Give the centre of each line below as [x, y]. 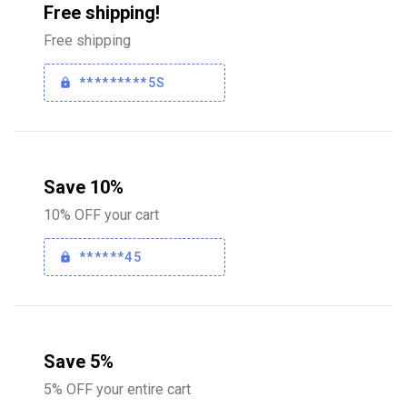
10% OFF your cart [101, 215]
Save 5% [79, 362]
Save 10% [84, 187]
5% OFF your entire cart [117, 389]
